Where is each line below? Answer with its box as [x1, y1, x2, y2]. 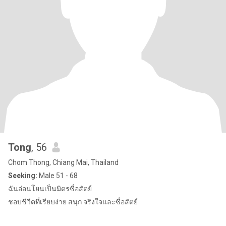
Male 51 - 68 [37, 172, 78, 180]
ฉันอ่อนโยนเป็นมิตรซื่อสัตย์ [8, 185, 92, 193]
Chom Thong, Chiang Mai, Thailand [8, 158, 119, 166]
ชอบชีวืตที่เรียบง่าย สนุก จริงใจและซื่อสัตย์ [8, 198, 138, 206]
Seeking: [8, 172, 37, 180]
